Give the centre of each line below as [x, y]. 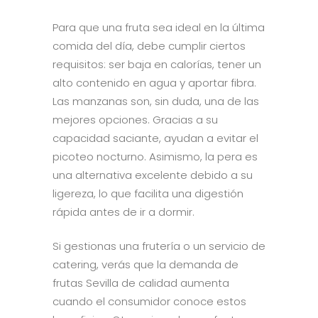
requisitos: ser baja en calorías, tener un [157, 64]
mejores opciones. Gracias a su [135, 119]
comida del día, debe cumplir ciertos [149, 45]
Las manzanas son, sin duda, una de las [156, 101]
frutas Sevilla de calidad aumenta [141, 283]
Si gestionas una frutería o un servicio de [159, 246]
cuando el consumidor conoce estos [149, 301]
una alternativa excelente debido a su [153, 175]
